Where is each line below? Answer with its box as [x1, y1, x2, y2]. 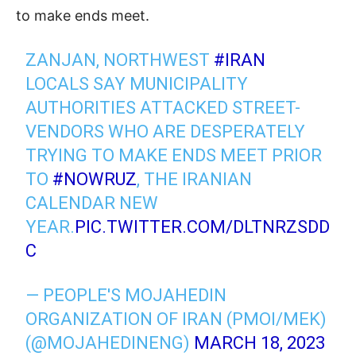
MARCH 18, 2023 [194, 333, 326, 354]
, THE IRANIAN [137, 169, 253, 190]
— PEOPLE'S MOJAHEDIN [25, 285, 227, 306]
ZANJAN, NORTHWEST [25, 50, 215, 71]
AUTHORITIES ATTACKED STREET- [25, 98, 301, 118]
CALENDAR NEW [25, 193, 159, 214]
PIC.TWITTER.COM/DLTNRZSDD [75, 217, 331, 238]
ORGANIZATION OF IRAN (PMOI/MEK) [25, 309, 327, 330]
